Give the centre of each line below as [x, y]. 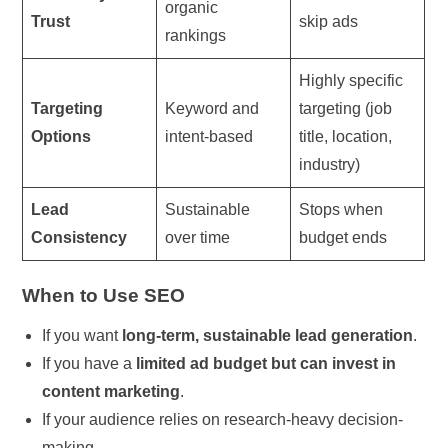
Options [61, 136]
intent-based [209, 136]
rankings [196, 35]
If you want [82, 335]
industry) [330, 164]
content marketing [111, 391]
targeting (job [346, 108]
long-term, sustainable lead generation [268, 335]
